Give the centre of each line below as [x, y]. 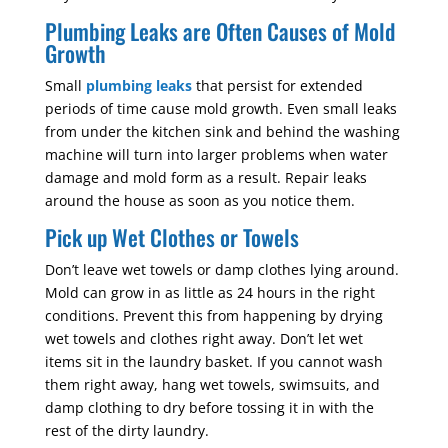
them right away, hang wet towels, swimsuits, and [212, 384]
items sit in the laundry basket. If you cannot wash [213, 361]
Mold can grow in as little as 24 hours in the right [209, 292]
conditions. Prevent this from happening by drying [213, 315]
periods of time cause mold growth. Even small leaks [220, 108]
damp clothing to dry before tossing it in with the [209, 407]
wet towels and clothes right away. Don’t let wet [203, 338]
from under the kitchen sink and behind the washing [222, 131]
